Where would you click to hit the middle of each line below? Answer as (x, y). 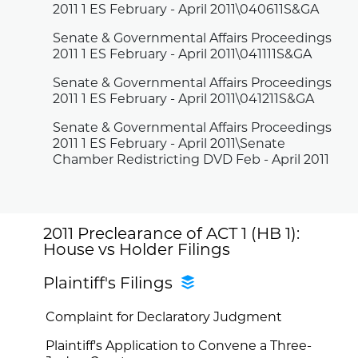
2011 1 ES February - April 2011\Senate (169, 145)
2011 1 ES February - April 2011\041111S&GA (183, 56)
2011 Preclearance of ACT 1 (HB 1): (172, 235)
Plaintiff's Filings (112, 284)
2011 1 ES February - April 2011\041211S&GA (184, 100)
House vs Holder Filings (137, 251)
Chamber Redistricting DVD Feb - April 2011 (191, 161)
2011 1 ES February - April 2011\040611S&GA (186, 11)
